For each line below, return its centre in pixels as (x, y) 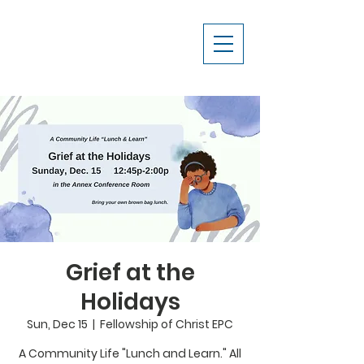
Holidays (130, 302)
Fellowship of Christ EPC (167, 324)
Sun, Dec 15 (57, 324)
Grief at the (130, 273)
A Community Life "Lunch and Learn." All (130, 353)
